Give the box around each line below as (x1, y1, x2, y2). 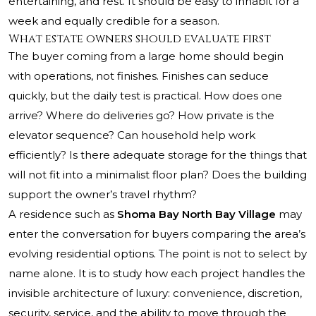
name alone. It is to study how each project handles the (8, 267, 305, 281)
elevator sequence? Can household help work (8, 128, 255, 142)
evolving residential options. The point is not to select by (8, 247, 307, 261)
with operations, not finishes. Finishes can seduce (8, 69, 269, 83)
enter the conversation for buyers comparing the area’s (8, 227, 305, 241)
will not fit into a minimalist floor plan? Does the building (8, 168, 307, 182)
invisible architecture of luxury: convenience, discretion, (8, 286, 302, 300)
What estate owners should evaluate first (8, 31, 271, 47)
